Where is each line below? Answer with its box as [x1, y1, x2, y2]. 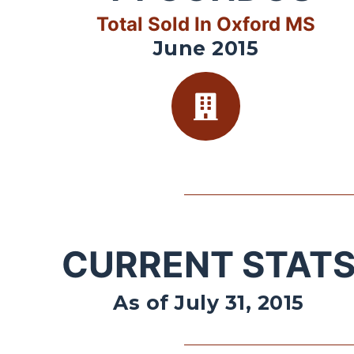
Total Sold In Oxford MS [96, 13, 316, 36]
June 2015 [153, 36, 259, 61]
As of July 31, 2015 [113, 291, 304, 315]
